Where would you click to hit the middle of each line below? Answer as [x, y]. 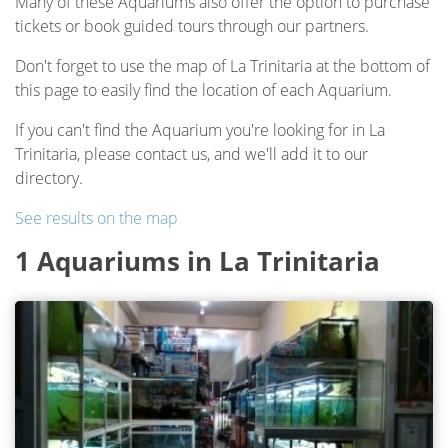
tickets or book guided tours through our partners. [192, 26]
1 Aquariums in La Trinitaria [197, 261]
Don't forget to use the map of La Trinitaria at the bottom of [222, 66]
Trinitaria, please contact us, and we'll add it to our [191, 154]
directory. [49, 178]
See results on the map [96, 218]
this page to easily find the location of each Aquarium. [203, 90]
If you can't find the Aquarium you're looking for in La [200, 130]
